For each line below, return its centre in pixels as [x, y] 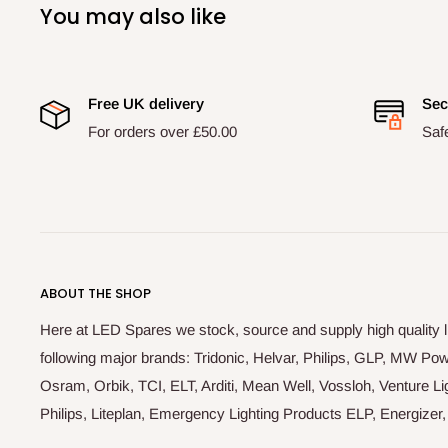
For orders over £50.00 [162, 131]
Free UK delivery [146, 103]
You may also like [133, 16]
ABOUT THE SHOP [95, 293]
